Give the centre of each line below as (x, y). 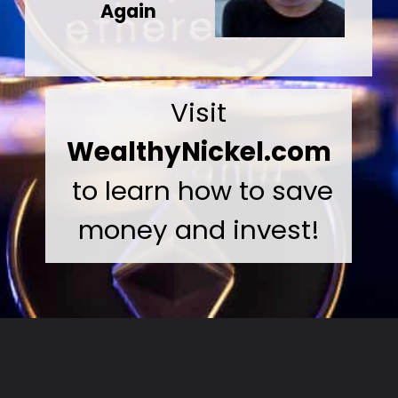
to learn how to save (199, 190)
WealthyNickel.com (199, 151)
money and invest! (199, 229)
